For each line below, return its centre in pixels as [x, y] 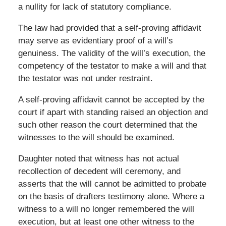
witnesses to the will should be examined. [96, 137]
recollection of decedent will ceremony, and [99, 171]
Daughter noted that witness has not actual [98, 158]
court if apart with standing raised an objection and [113, 112]
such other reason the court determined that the [107, 125]
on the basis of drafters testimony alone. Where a [111, 196]
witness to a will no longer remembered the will [106, 209]
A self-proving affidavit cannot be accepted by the [111, 99]
